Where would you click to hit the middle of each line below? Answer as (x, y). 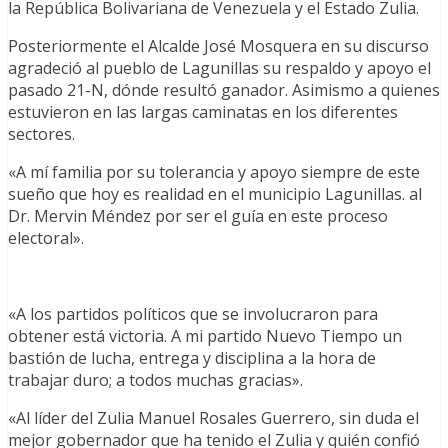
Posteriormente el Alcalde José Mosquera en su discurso (218, 45)
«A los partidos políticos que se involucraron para (193, 313)
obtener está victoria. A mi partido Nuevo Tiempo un (205, 335)
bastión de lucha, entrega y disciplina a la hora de (192, 357)
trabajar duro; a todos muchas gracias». (155, 379)
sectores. (41, 133)
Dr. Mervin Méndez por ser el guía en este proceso (198, 215)
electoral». (46, 237)
